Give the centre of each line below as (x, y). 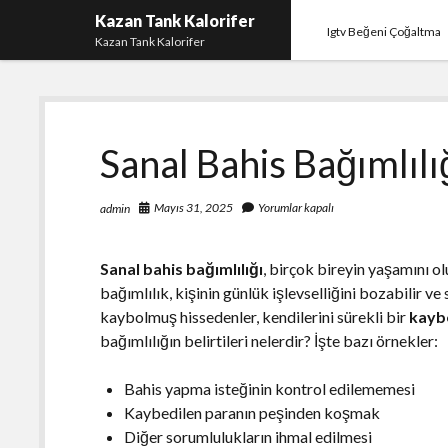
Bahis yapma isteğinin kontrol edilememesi (270, 388)
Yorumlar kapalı (295, 207)
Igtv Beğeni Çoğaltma (384, 31)
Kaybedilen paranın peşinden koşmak (252, 412)
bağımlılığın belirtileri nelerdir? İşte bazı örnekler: (269, 340)
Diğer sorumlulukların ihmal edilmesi (248, 436)
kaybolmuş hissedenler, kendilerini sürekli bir (255, 316)
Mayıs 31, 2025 (194, 207)
